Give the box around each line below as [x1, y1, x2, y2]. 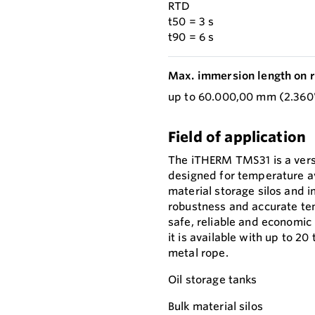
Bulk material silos [168, 300, 263, 314]
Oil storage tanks [168, 273, 257, 287]
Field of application [168, 128, 307, 146]
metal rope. [168, 246, 229, 260]
